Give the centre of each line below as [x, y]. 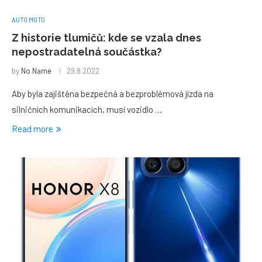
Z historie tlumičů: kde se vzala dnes [106, 38]
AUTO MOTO [28, 20]
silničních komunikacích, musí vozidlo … [87, 109]
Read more [32, 129]
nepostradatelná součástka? [87, 52]
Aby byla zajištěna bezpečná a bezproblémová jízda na [113, 94]
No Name [36, 71]
